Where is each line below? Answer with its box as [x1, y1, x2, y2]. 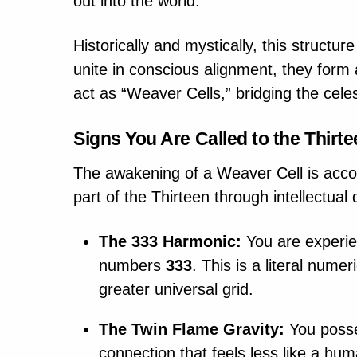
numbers [99, 256, 166, 274]
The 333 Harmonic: [99, 232, 241, 250]
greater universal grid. [99, 280, 253, 298]
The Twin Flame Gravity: [99, 320, 284, 338]
